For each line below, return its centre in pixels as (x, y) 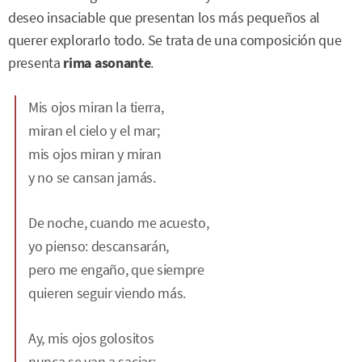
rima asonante (107, 63)
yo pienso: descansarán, (99, 246)
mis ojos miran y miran (95, 154)
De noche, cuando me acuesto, (119, 223)
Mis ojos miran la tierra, (96, 107)
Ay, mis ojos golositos (91, 338)
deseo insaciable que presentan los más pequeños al (164, 17)
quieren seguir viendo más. (107, 293)
